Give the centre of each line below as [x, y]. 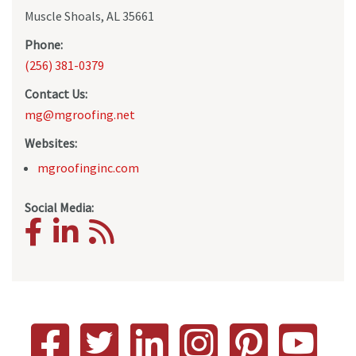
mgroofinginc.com [88, 167]
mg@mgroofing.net [80, 114]
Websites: [51, 143]
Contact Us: [56, 93]
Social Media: [59, 207]
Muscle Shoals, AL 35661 [89, 15]
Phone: [44, 44]
